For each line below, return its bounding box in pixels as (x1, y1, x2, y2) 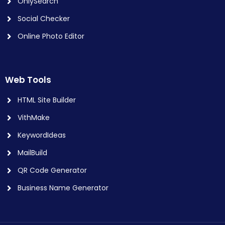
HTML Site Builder (18, 95, 76, 105)
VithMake (18, 113, 50, 123)
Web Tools (5, 74, 51, 86)
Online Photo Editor (18, 31, 84, 41)
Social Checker (18, 14, 70, 24)
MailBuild (18, 148, 47, 158)
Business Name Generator (18, 183, 108, 193)
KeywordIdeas (18, 130, 66, 140)
